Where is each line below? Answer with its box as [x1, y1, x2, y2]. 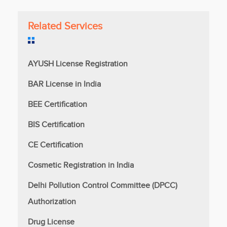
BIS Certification [28, 120, 85, 130]
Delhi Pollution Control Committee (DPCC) [28, 180, 177, 191]
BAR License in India [28, 79, 101, 89]
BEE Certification [28, 99, 87, 109]
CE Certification [28, 140, 83, 150]
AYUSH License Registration [28, 59, 128, 69]
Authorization [28, 197, 76, 207]
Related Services [28, 20, 102, 32]
